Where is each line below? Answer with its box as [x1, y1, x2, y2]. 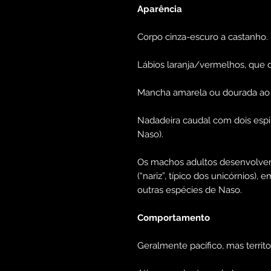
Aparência [137, 4, 182, 15]
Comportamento [137, 212, 210, 224]
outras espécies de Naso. [137, 184, 242, 196]
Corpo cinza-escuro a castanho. [137, 31, 268, 43]
